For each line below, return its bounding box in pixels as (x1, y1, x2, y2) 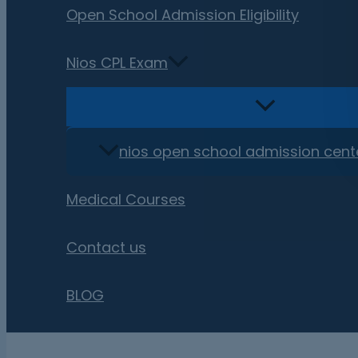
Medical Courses (66, 189, 185, 210)
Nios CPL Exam (66, 53, 168, 74)
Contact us (66, 237, 146, 258)
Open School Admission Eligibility (66, 5, 299, 26)
